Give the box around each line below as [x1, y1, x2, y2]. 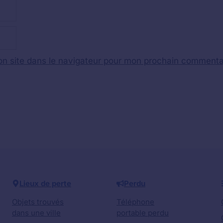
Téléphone [116, 197, 154, 207]
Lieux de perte [19, 178, 71, 188]
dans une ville [12, 208, 61, 218]
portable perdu [116, 208, 169, 218]
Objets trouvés [12, 197, 64, 207]
